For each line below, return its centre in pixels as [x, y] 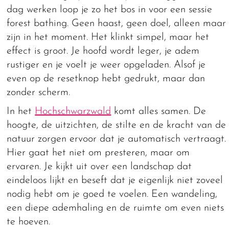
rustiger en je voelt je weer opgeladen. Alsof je [106, 65]
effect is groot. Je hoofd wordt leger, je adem [103, 51]
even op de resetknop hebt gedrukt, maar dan [106, 78]
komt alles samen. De [159, 111]
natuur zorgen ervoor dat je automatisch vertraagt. [117, 139]
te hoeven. [29, 222]
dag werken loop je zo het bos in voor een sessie [110, 9]
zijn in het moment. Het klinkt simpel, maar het [108, 37]
